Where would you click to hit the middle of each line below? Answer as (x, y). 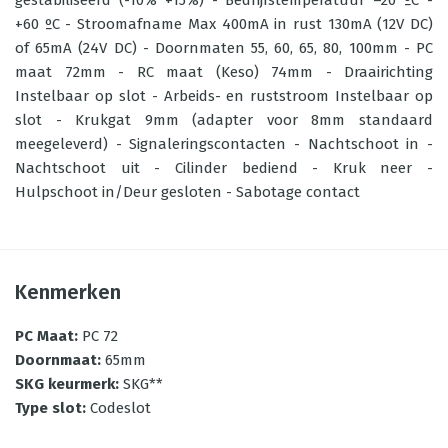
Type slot (48, 408)
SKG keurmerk (65, 384)
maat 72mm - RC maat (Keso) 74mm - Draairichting (224, 72)
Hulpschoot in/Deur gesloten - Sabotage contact (187, 192)
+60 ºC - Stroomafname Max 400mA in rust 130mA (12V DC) (224, 24)
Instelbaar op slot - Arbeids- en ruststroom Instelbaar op (224, 96)
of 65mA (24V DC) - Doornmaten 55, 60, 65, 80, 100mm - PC (224, 48)
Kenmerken (68, 292)
